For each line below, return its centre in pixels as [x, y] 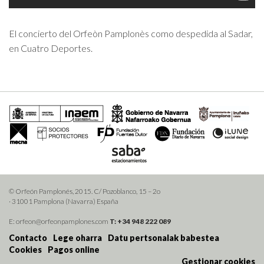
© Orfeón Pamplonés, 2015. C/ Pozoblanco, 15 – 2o [85, 192]
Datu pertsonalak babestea [164, 238]
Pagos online [74, 250]
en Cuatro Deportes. [51, 48]
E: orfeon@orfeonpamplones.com [59, 222]
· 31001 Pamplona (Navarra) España [64, 202]
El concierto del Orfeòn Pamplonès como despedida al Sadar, [131, 34]
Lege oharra [77, 238]
